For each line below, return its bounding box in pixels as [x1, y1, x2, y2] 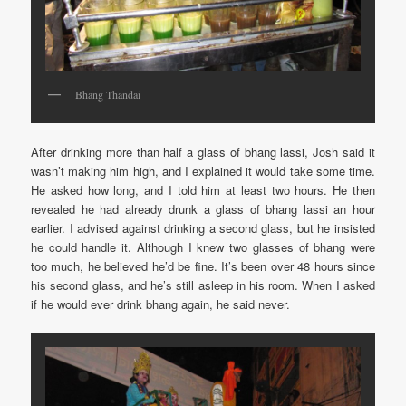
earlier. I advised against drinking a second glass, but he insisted [31, 218, 375, 237]
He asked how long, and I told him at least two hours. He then [31, 180, 375, 198]
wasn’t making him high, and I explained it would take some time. [31, 161, 375, 179]
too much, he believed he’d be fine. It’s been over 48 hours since [31, 256, 375, 275]
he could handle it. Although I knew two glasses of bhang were [31, 237, 375, 256]
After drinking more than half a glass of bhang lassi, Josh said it [31, 142, 375, 160]
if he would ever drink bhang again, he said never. [31, 295, 291, 313]
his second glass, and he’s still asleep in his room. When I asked [31, 275, 375, 294]
